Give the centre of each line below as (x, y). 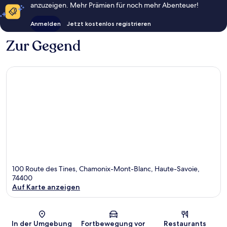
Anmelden (46, 23)
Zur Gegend (43, 46)
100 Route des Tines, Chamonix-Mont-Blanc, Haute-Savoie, (106, 169)
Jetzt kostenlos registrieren (109, 23)
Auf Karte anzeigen (46, 187)
